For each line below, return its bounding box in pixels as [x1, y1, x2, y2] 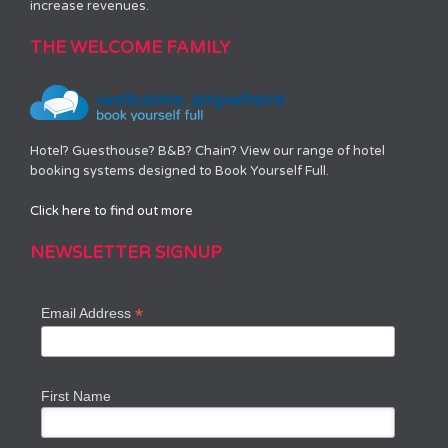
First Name [41, 387, 112, 404]
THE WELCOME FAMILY [30, 36, 230, 58]
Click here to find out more [30, 202, 193, 219]
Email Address [41, 304, 136, 321]
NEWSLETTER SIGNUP [30, 241, 222, 263]
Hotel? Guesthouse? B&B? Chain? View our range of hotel [30, 142, 385, 159]
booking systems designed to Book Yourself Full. [30, 162, 329, 179]
